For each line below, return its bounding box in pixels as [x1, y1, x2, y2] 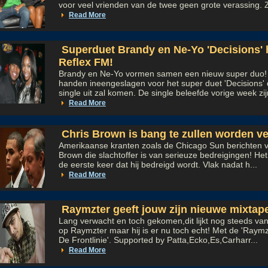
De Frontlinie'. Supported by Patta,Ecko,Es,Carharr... [59, 235, 258, 245]
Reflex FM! [59, 56, 113, 68]
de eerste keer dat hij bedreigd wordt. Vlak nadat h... [59, 160, 257, 169]
